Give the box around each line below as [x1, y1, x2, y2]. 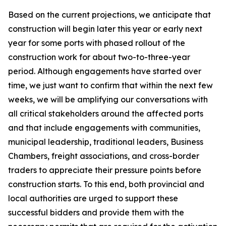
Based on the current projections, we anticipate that [8, 10, 211, 20]
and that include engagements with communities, [8, 123, 200, 133]
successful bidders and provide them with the [8, 207, 184, 217]
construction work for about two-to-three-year [8, 52, 190, 62]
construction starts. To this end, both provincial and [8, 179, 204, 189]
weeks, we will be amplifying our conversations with [8, 94, 208, 104]
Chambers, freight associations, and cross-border [8, 151, 199, 161]
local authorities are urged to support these [8, 193, 178, 203]
